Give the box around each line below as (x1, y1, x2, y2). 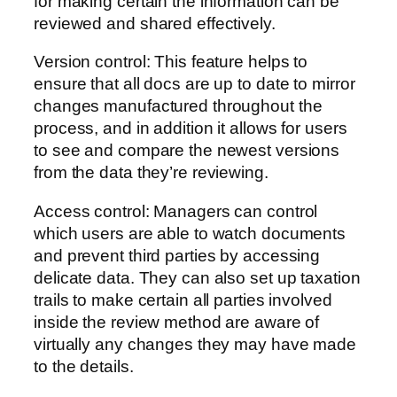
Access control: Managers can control (34, 201, 318, 221)
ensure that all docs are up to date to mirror (34, 74, 355, 94)
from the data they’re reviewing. (34, 163, 269, 183)
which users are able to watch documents (34, 223, 346, 243)
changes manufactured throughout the (34, 97, 323, 116)
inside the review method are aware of (34, 312, 320, 331)
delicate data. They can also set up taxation (34, 268, 361, 287)
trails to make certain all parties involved (34, 290, 332, 309)
